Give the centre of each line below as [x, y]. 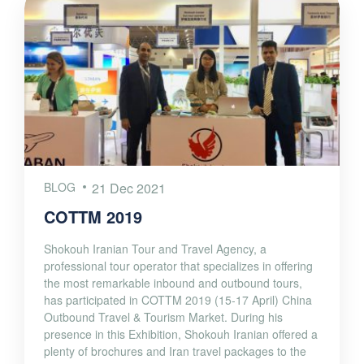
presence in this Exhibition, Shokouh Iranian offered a [181, 334]
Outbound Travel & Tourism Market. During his [163, 316]
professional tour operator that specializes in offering [178, 265]
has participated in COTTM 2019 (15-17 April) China [178, 299]
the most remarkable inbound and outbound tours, [173, 282]
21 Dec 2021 [129, 188]
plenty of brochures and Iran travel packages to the [175, 351]
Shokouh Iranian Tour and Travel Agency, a [155, 248]
